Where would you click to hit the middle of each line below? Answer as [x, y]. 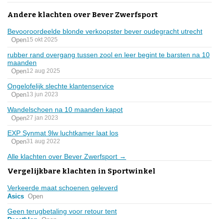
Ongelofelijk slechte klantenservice [61, 86]
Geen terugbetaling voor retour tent [62, 211]
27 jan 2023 [42, 118]
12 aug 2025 [43, 71]
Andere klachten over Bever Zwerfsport [83, 14]
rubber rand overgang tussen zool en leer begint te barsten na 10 [109, 55]
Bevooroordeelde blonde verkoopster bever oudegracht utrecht [105, 31]
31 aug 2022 [43, 142]
